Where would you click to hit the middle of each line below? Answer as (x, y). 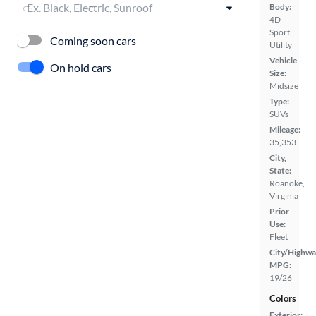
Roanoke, (287, 183)
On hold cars (81, 67)
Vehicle (283, 60)
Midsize (284, 86)
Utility (281, 45)
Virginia (284, 196)
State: (280, 170)
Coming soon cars (93, 40)
